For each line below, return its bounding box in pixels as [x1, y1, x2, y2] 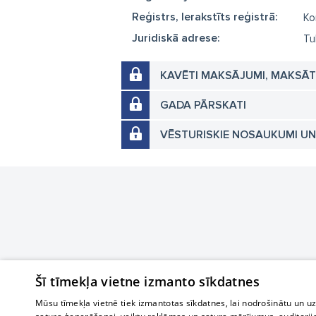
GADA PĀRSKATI [160, 98, 246, 112]
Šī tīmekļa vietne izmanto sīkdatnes [35, 273, 260, 290]
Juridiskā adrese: [132, 31, 220, 45]
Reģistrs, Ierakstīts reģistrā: [132, 10, 278, 24]
